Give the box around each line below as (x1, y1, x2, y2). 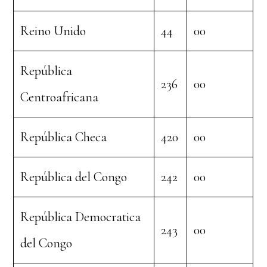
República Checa (20, 129, 107, 145)
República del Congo (20, 169, 128, 185)
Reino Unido (20, 23, 86, 39)
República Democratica (20, 209, 141, 225)
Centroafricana (20, 89, 99, 105)
